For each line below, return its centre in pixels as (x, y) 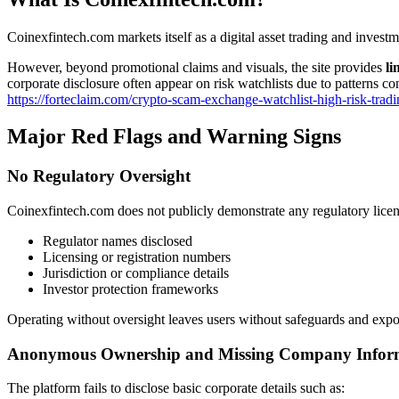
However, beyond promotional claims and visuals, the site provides (196, 67)
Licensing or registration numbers (137, 257)
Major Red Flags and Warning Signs (174, 137)
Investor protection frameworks (130, 289)
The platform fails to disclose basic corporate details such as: (176, 388)
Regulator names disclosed (118, 241)
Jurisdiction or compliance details (136, 273)
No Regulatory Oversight (99, 176)
